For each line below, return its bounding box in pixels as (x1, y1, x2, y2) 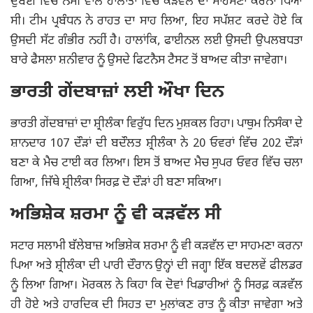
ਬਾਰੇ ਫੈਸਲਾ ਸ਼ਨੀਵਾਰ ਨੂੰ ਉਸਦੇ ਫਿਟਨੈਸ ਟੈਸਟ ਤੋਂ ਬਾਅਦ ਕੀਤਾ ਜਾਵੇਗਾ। (10, 53, 287, 68)
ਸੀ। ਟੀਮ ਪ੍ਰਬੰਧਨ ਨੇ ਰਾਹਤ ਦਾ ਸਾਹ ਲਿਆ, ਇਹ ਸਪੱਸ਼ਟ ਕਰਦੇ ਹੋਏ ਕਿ (10, 14, 303, 29)
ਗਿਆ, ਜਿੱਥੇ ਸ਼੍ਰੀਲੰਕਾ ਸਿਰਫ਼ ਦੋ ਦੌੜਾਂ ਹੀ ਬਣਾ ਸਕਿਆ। (10, 175, 221, 191)
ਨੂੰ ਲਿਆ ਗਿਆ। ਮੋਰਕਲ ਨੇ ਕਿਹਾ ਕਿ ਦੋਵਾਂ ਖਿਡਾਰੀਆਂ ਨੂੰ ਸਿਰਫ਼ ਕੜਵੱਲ (10, 278, 303, 293)
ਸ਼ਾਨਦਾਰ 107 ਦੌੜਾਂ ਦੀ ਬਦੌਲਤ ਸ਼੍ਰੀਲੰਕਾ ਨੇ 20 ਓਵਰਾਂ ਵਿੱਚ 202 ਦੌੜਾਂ (10, 136, 303, 152)
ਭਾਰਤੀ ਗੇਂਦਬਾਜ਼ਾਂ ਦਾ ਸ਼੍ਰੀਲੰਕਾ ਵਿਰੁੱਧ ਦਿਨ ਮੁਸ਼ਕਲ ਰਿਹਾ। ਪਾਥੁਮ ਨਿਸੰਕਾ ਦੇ (10, 117, 303, 132)
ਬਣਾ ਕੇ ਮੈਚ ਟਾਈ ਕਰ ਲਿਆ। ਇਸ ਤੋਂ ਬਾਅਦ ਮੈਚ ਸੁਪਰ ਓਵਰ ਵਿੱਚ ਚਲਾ (10, 156, 303, 171)
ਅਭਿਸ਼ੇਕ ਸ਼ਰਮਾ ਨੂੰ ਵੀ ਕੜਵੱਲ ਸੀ (10, 203, 221, 226)
